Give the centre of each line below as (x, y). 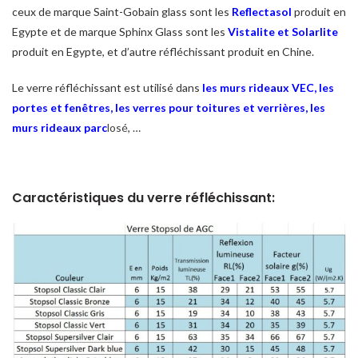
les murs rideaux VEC (258, 88)
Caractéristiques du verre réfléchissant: (143, 198)
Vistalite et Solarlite (283, 32)
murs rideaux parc (60, 128)
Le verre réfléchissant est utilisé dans (107, 88)
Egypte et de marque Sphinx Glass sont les (120, 32)
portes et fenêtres (61, 108)
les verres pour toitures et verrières (210, 108)
